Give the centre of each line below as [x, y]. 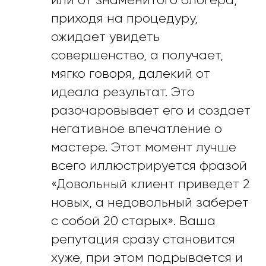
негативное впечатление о [137, 128]
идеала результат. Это [123, 91]
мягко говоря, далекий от [131, 73]
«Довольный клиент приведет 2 [151, 183]
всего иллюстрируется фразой [149, 165]
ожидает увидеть [105, 36]
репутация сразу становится [143, 239]
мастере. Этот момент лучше [144, 147]
